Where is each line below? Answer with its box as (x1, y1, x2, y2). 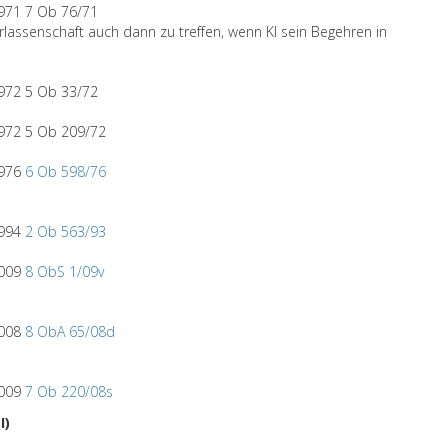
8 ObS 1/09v (25, 262, 104, 281)
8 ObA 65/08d (25, 322, 115, 341)
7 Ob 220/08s (25, 382, 113, 401)
